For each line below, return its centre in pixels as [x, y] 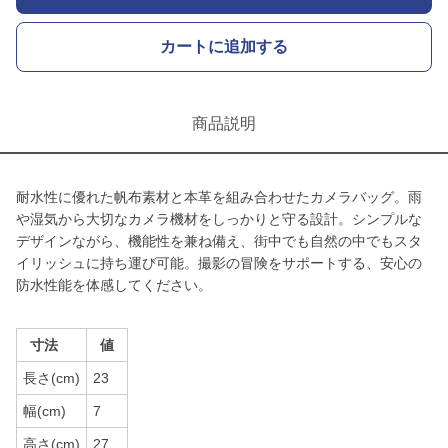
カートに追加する [224, 46]
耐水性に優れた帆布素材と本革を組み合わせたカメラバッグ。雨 [219, 197]
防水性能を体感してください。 [114, 285]
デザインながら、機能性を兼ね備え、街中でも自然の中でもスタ [219, 241]
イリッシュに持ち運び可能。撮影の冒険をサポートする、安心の [219, 263]
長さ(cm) [51, 378]
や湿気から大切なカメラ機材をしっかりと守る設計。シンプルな [219, 219]
